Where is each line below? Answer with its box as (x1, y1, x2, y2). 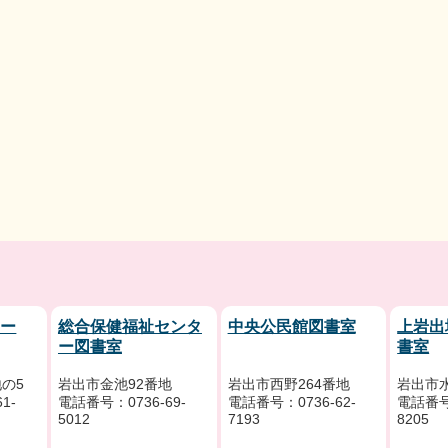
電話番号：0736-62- (227, 394, 356, 410)
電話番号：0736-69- (57, 394, 186, 410)
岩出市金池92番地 (57, 376, 172, 392)
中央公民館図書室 (227, 318, 356, 336)
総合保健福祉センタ (57, 318, 202, 336)
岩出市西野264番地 (227, 376, 350, 392)
